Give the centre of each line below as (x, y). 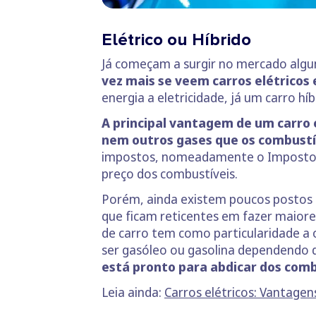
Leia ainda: (133, 292)
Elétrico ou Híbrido (176, 39)
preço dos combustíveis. (170, 173)
